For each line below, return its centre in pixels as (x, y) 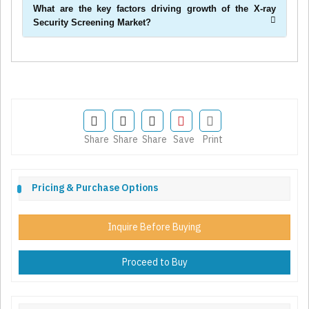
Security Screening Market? (92, 23)
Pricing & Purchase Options (95, 188)
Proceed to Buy (154, 262)
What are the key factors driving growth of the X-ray (154, 9)
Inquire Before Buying (154, 227)
